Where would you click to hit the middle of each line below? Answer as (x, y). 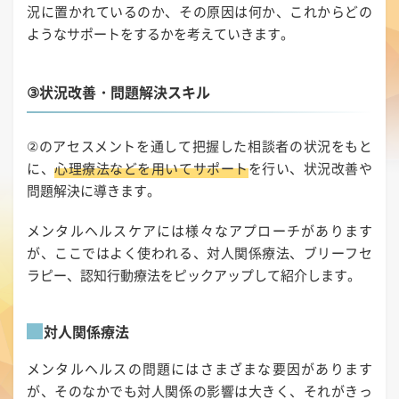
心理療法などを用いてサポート (151, 169)
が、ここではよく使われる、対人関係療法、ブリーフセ (199, 253)
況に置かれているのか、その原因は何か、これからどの (199, 12)
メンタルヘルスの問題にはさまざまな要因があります (199, 369)
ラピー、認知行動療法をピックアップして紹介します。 (194, 276)
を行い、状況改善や (310, 169)
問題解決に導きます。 (94, 191)
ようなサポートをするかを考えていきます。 (160, 34)
